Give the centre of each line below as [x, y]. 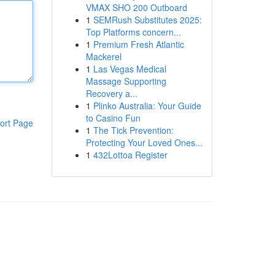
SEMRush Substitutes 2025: [147, 20]
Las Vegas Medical [130, 69]
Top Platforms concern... [133, 32]
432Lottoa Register [130, 155]
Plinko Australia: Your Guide [147, 106]
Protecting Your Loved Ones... [144, 142]
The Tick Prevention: [133, 130]
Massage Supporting [126, 81]
